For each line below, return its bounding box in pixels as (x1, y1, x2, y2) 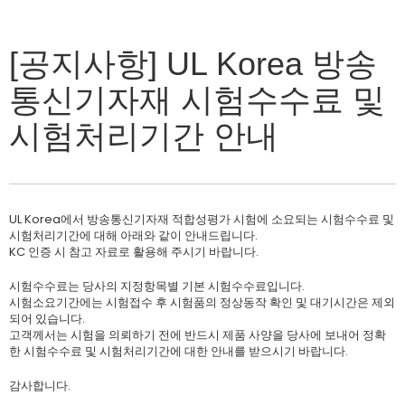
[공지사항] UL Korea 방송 (9, 45, 377, 82)
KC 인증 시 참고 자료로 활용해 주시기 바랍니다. (9, 243, 259, 260)
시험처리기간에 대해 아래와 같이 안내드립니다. (9, 227, 258, 244)
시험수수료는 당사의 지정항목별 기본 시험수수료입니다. (9, 278, 305, 295)
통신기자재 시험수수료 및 (9, 81, 385, 118)
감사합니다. (9, 377, 71, 394)
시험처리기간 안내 (9, 118, 278, 155)
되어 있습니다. (9, 310, 85, 327)
